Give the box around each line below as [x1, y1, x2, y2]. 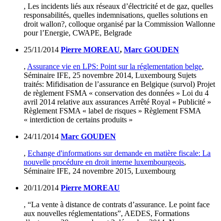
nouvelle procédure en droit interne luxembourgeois [24, 158, 184, 167]
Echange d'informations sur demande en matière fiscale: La [28, 149, 211, 158]
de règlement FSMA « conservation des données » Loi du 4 [24, 89, 209, 98]
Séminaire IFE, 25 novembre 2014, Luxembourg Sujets [24, 71, 196, 80]
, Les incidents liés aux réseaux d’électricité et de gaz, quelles [24, 2, 213, 11]
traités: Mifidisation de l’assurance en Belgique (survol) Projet [24, 80, 215, 89]
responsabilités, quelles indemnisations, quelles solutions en [24, 11, 208, 20]
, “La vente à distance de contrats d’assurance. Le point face [24, 200, 210, 209]
